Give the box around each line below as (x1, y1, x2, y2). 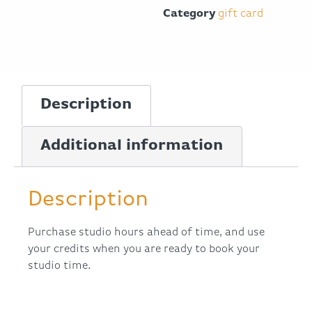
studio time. (28, 260, 91, 272)
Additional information (40, 138, 224, 155)
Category (163, 8, 215, 19)
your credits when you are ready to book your (28, 243, 260, 255)
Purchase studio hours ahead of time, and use (28, 226, 265, 238)
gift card (218, 8, 263, 19)
